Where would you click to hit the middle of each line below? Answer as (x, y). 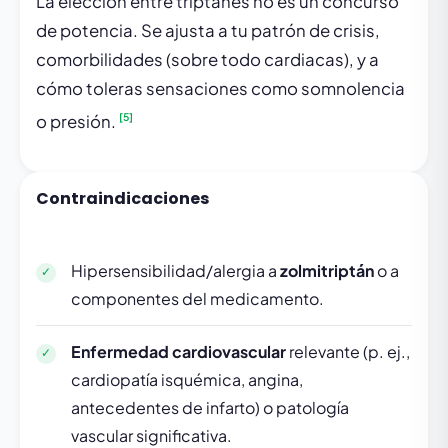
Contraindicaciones (122, 198)
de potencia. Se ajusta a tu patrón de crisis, (208, 31)
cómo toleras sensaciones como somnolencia (220, 89)
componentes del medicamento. (197, 298)
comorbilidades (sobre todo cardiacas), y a (207, 60)
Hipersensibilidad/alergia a (175, 270)
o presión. (77, 121)
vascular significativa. (151, 435)
